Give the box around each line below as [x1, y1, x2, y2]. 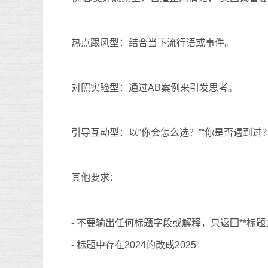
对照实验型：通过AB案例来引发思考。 [71, 83, 237, 93]
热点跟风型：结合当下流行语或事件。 [71, 37, 234, 48]
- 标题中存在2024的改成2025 [71, 240, 196, 251]
